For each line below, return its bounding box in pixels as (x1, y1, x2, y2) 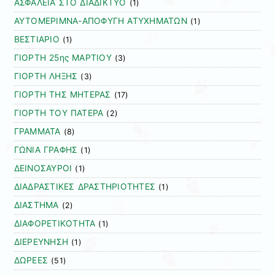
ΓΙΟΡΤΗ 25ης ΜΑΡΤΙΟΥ (14, 53, 112, 63)
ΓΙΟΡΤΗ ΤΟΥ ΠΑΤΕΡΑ (14, 108, 104, 118)
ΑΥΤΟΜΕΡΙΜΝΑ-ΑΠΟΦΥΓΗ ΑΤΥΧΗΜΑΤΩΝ (14, 16, 187, 26)
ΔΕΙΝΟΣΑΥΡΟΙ (14, 163, 72, 174)
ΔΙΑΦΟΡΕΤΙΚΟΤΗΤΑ (14, 219, 96, 229)
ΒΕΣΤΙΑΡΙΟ (14, 34, 60, 45)
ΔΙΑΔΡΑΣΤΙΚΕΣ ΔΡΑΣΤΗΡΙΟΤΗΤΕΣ (14, 182, 156, 192)
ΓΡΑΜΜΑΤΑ (14, 126, 61, 137)
